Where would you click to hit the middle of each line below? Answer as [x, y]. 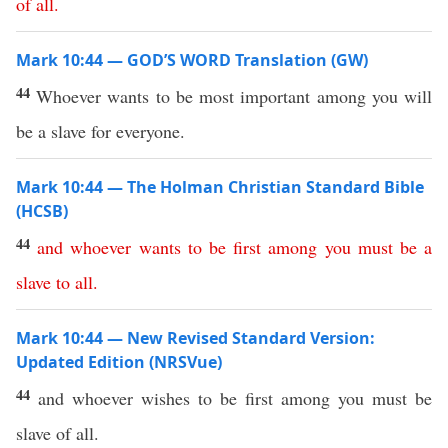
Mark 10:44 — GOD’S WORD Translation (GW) [192, 60]
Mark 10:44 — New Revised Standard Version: [195, 338]
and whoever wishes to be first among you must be [235, 398]
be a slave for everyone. [100, 131]
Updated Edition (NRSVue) [119, 362]
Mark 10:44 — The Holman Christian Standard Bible [220, 187]
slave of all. [57, 433]
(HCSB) [42, 211]
